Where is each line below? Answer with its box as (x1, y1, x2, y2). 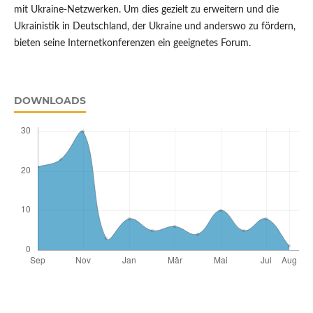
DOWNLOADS (13, 94, 86, 107)
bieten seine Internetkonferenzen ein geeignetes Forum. (13, 38, 251, 48)
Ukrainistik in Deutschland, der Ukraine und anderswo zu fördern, (13, 21, 296, 31)
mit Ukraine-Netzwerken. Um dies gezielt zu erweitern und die (13, 4, 279, 15)
